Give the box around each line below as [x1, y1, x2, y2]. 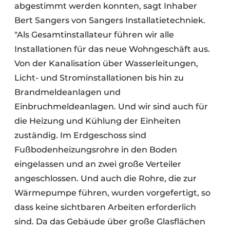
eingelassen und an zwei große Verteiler [14, 159, 181, 169]
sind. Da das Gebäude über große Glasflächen [14, 217, 205, 226]
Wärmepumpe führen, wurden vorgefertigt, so [14, 188, 210, 198]
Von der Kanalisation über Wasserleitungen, [14, 59, 198, 68]
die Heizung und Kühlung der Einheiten [14, 116, 181, 126]
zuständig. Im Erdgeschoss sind [14, 130, 146, 140]
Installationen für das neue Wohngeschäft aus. [14, 44, 210, 54]
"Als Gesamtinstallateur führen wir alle [14, 30, 174, 40]
